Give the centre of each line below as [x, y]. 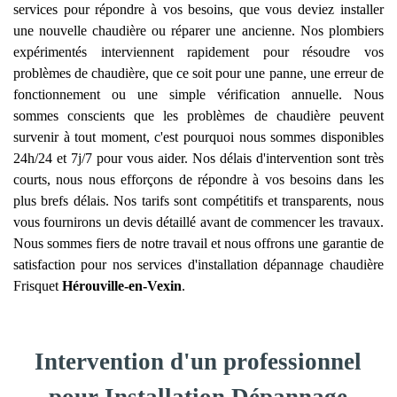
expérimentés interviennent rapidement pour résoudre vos [198, 52]
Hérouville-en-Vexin [122, 286]
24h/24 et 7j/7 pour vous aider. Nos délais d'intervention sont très [198, 158]
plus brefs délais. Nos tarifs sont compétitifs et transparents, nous [198, 201]
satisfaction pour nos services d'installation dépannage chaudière [198, 265]
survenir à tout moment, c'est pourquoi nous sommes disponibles [198, 137]
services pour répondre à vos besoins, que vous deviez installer [198, 9]
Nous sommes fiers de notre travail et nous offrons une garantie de [198, 243]
